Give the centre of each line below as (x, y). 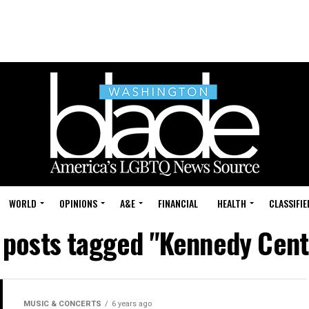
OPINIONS (78, 203)
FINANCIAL (178, 203)
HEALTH (232, 203)
